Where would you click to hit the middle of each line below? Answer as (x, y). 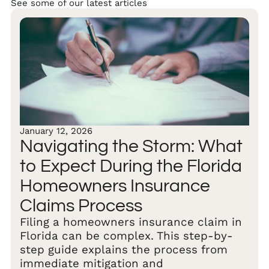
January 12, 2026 (56, 131)
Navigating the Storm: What (131, 146)
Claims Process (81, 205)
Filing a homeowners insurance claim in (131, 222)
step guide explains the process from (124, 249)
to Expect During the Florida (131, 166)
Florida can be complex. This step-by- (126, 236)
